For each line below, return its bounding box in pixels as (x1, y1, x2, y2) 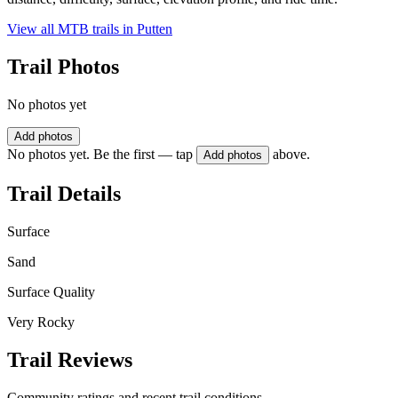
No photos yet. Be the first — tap (7, 147, 193, 163)
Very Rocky (7, 314, 75, 330)
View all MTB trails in (7, 21, 137, 37)
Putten (137, 21, 172, 37)
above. (273, 147, 310, 163)
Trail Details (7, 181, 121, 205)
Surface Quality (7, 283, 95, 299)
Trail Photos (7, 55, 119, 79)
